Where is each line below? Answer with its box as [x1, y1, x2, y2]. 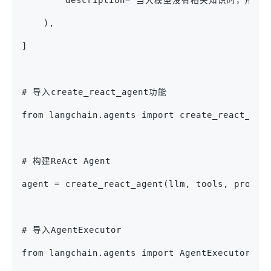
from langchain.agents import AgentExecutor [22, 248, 250, 258]
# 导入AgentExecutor [22, 225, 122, 235]
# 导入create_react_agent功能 [22, 87, 167, 97]
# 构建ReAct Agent [22, 156, 111, 166]
